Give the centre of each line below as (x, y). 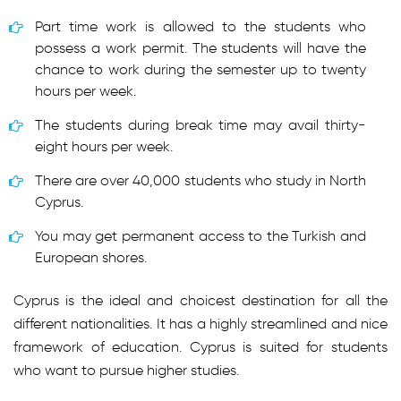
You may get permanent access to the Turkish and (200, 236)
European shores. (91, 257)
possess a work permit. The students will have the (200, 48)
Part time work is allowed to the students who (200, 26)
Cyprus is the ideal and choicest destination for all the (200, 300)
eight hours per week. (104, 146)
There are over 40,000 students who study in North (200, 180)
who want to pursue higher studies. (126, 370)
